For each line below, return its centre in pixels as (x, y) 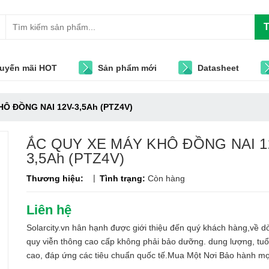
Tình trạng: (124, 178)
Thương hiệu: (56, 178)
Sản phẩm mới (127, 68)
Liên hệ (49, 210)
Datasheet (218, 68)
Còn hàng (166, 178)
